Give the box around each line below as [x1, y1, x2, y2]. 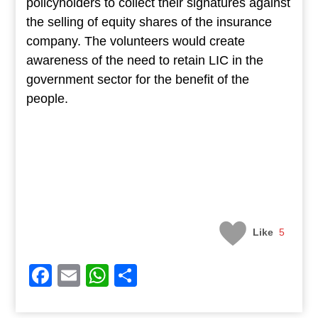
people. [26, 92, 68, 106]
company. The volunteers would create [26, 34, 245, 49]
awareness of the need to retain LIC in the [26, 53, 263, 68]
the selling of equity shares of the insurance [26, 15, 272, 30]
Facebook [51, 263, 153, 289]
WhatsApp [108, 263, 214, 289]
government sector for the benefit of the [26, 72, 249, 87]
